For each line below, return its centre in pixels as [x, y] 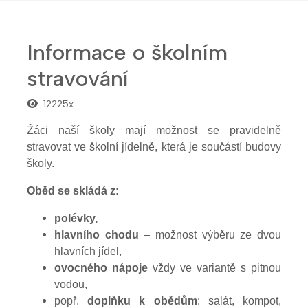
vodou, [71, 284]
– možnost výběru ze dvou [210, 234]
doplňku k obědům [142, 300]
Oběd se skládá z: [73, 190]
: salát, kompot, [239, 300]
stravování [78, 78]
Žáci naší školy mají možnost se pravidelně [154, 130]
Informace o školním [127, 52]
